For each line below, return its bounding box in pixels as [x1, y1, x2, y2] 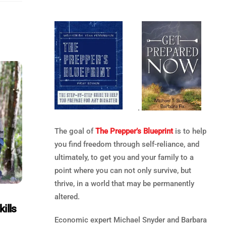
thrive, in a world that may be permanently [54, 179, 194, 188]
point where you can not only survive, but [54, 165, 191, 175]
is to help [173, 126, 206, 136]
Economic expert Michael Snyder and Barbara [54, 215, 207, 224]
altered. [54, 192, 80, 201]
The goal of [54, 126, 95, 136]
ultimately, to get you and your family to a [54, 152, 194, 162]
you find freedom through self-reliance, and [54, 139, 199, 149]
